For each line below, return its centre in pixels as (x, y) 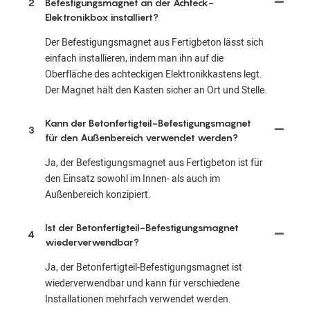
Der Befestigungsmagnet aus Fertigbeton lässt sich (154, 42)
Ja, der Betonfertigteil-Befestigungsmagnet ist (144, 267)
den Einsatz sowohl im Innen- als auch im (133, 179)
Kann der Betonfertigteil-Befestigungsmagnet (148, 122)
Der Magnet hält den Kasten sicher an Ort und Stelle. (156, 90)
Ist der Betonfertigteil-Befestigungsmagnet (142, 227)
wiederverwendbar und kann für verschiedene (142, 283)
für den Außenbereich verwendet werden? (142, 137)
